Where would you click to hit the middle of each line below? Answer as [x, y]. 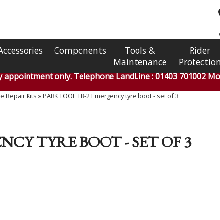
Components [80, 50]
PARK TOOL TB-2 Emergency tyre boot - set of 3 [111, 96]
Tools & [140, 50]
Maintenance [140, 62]
